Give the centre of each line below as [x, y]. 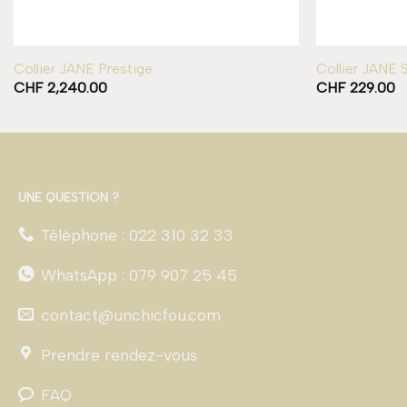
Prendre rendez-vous [119, 355]
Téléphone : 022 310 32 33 [137, 235]
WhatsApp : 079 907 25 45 [139, 275]
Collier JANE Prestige [83, 68]
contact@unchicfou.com [130, 315]
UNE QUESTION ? [69, 197]
